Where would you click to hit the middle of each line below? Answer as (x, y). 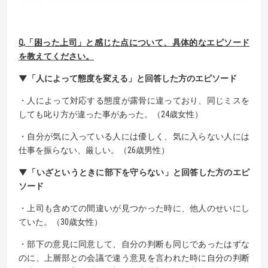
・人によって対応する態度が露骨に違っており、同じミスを (134, 100)
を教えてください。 (56, 56)
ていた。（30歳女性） (60, 222)
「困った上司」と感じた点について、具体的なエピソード (137, 42)
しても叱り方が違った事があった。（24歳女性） (111, 114)
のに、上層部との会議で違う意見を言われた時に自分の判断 (134, 258)
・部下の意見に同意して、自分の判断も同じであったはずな (134, 244)
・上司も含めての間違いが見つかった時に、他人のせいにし (134, 208)
